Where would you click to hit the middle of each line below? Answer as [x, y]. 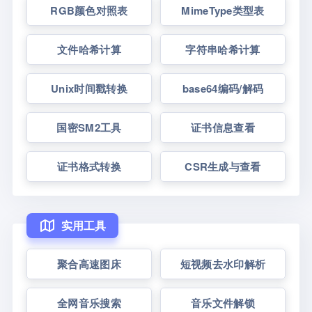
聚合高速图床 [89, 264]
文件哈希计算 [89, 49]
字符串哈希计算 [223, 49]
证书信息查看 [223, 127]
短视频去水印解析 [223, 264]
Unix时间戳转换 [89, 88]
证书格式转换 [89, 166]
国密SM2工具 [89, 127]
